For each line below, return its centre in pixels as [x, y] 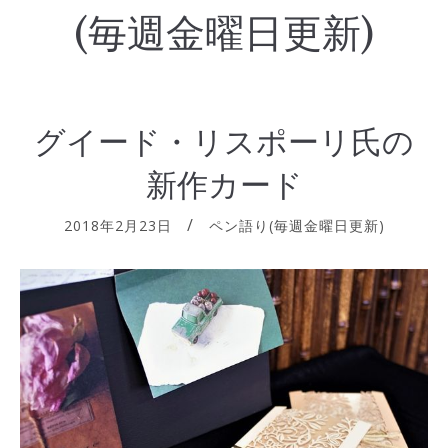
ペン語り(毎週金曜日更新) [296, 225]
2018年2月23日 [117, 225]
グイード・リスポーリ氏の [224, 142]
